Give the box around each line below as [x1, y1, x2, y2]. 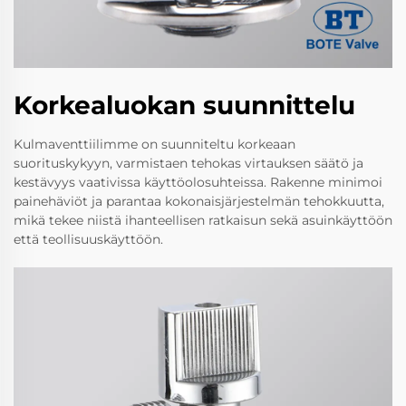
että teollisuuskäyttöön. [14, 231, 163, 248]
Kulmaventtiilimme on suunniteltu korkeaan [14, 136, 295, 153]
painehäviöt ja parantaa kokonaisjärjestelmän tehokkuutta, [14, 193, 384, 210]
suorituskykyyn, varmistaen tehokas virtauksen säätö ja [14, 155, 363, 172]
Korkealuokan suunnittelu [14, 90, 355, 121]
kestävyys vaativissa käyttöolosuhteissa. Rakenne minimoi [14, 174, 382, 191]
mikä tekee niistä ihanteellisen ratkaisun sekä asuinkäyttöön [14, 212, 392, 229]
